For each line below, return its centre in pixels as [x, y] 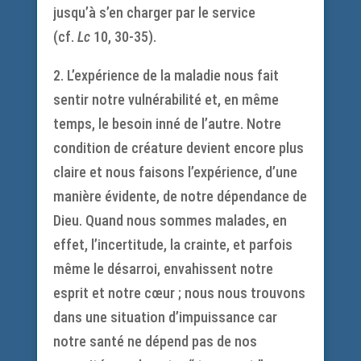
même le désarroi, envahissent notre [163, 269]
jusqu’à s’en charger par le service [154, 12]
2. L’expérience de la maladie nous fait [166, 75]
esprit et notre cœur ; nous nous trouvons [179, 293]
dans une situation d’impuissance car [165, 317]
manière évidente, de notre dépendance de [180, 196]
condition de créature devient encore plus [178, 148]
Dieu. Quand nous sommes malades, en [170, 220]
